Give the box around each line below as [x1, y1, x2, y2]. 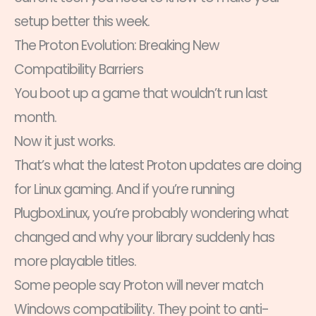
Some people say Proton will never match [14, 275, 263, 295]
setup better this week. [14, 11, 150, 31]
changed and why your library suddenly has [14, 227, 274, 247]
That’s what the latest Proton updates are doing [14, 155, 301, 175]
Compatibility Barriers [14, 59, 143, 79]
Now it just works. [14, 131, 115, 151]
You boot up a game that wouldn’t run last [14, 83, 267, 103]
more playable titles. [14, 251, 136, 271]
